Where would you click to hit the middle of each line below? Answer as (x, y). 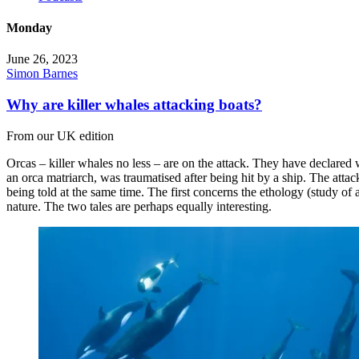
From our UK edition (60, 135)
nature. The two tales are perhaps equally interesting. (139, 206)
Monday (29, 28)
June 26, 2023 (42, 59)
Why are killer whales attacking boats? (134, 105)
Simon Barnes (42, 74)
